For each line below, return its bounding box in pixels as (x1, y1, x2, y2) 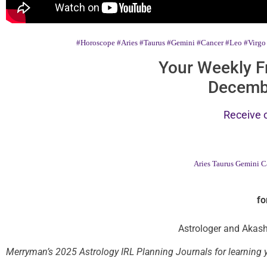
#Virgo (244, 38, 266, 47)
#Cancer (197, 38, 223, 47)
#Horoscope (76, 38, 115, 47)
